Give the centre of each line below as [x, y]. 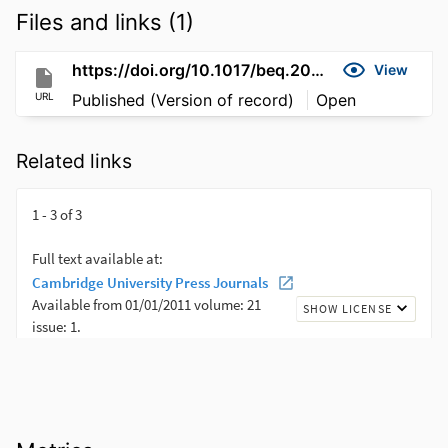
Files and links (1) [105, 21]
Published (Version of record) [185, 99]
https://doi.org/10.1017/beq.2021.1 [317, 69]
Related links [74, 161]
